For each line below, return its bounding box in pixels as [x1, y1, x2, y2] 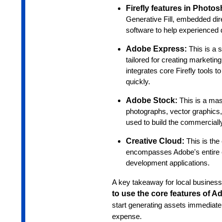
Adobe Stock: [125, 96, 179, 105]
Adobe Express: [125, 45, 189, 54]
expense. [111, 213, 142, 221]
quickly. [125, 78, 150, 86]
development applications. [125, 159, 210, 167]
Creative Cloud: [125, 137, 186, 146]
